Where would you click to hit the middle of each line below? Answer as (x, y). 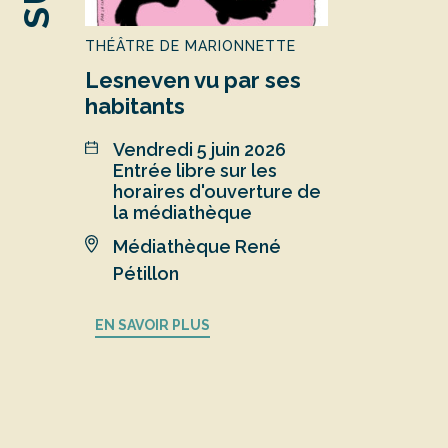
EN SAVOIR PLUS (153, 324)
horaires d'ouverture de (217, 191)
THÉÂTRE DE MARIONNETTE (191, 45)
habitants (135, 105)
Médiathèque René (197, 246)
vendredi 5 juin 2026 (205, 149)
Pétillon (146, 273)
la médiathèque (183, 212)
